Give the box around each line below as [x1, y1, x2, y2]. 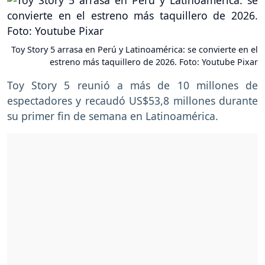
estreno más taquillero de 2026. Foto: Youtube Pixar [50, 56, 258, 68]
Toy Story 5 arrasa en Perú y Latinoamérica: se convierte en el [11, 44, 258, 56]
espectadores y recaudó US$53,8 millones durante [7, 93, 258, 108]
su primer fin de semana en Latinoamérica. [7, 109, 218, 124]
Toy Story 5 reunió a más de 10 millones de [7, 78, 258, 93]
